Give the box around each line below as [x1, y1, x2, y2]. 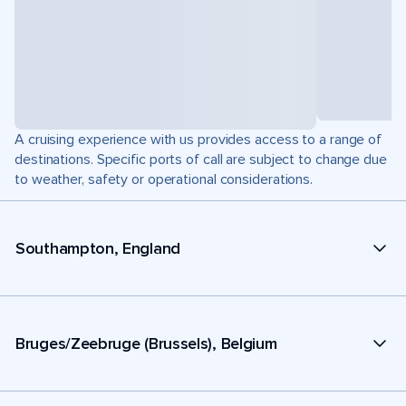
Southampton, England [15, 237, 180, 258]
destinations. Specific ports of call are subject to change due [14, 150, 387, 169]
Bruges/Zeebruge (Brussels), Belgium [15, 333, 277, 353]
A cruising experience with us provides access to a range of [14, 130, 382, 149]
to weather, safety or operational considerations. [14, 170, 314, 188]
